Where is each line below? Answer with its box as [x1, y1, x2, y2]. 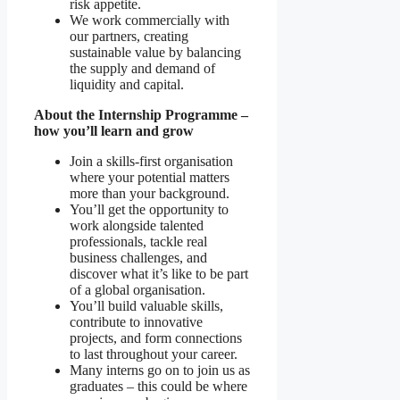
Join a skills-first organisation [70, 154, 233, 170]
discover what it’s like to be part [70, 266, 248, 282]
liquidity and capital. [70, 77, 184, 93]
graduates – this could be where [70, 379, 247, 395]
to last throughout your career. [70, 346, 237, 362]
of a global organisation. [70, 282, 205, 298]
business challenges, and [70, 250, 207, 266]
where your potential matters [70, 170, 229, 186]
